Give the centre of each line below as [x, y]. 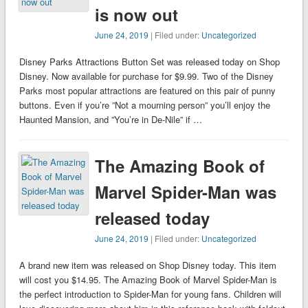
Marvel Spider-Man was [186, 192]
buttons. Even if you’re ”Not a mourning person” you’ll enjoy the [144, 105]
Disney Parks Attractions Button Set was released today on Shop [149, 62]
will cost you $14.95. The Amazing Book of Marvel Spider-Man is [148, 280]
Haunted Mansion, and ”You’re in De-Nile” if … [110, 120]
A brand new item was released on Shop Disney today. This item [147, 265]
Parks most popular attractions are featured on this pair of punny [147, 91]
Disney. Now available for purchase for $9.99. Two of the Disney [146, 76]
